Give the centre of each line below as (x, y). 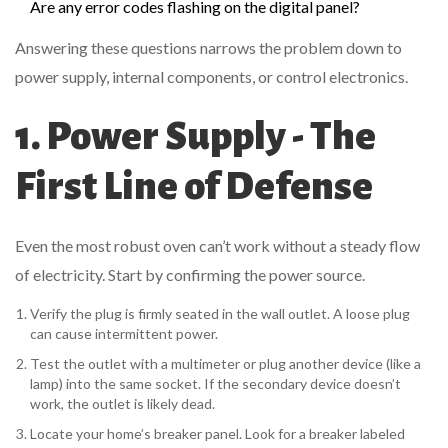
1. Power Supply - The (195, 136)
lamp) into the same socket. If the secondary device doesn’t (215, 384)
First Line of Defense (194, 186)
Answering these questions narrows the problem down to (208, 48)
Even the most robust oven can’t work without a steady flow (217, 246)
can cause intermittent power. (124, 334)
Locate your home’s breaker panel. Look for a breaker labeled (217, 434)
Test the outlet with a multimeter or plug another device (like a (225, 364)
